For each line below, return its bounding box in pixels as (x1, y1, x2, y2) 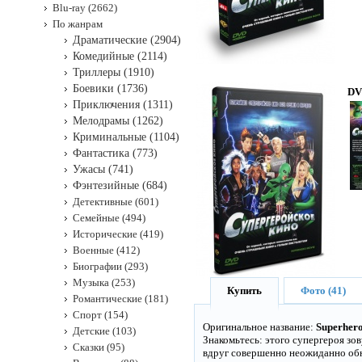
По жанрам (53, 18, 103, 30)
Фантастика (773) (73, 147, 158, 159)
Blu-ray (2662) (53, 2, 117, 14)
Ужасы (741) (73, 163, 133, 175)
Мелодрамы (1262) (73, 115, 163, 127)
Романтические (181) (73, 293, 168, 305)
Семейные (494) (73, 212, 145, 224)
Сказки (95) (73, 341, 124, 353)
